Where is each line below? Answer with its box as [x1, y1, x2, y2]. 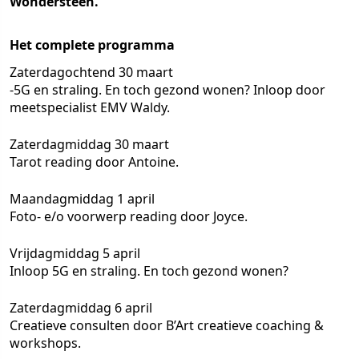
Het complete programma [10, 36, 175, 54]
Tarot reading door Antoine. [10, 153, 179, 171]
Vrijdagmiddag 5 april [10, 244, 140, 262]
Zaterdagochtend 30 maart [10, 63, 173, 81]
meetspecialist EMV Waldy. [10, 99, 170, 116]
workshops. [10, 334, 81, 352]
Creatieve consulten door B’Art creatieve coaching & [10, 317, 324, 334]
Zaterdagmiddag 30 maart [10, 135, 169, 153]
